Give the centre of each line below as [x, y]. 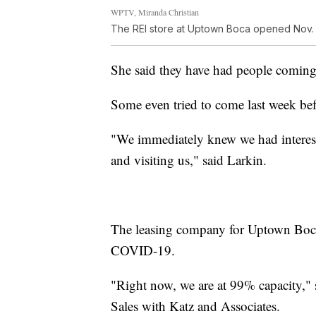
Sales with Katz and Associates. [195, 305]
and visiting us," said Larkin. [189, 159]
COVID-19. [143, 250]
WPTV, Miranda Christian [155, 12]
